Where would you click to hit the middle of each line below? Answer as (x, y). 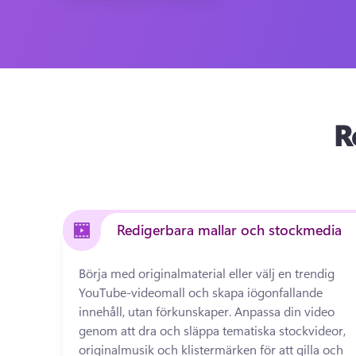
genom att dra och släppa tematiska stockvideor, (213, 330)
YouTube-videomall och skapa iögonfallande (201, 292)
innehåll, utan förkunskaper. (157, 311)
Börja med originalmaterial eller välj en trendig (207, 273)
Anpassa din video (285, 311)
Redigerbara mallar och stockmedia (230, 230)
